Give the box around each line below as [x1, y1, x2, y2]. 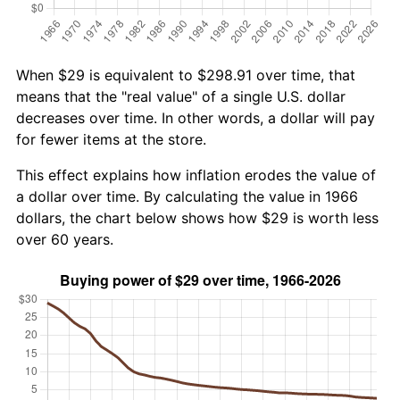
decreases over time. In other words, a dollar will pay [16, 108, 375, 127]
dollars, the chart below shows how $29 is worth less [16, 208, 379, 227]
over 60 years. [16, 229, 113, 248]
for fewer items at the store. [16, 129, 206, 148]
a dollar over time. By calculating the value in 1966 [16, 187, 358, 205]
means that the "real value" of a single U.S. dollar [16, 87, 346, 105]
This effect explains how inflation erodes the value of [16, 165, 376, 184]
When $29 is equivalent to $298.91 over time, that [16, 65, 355, 84]
